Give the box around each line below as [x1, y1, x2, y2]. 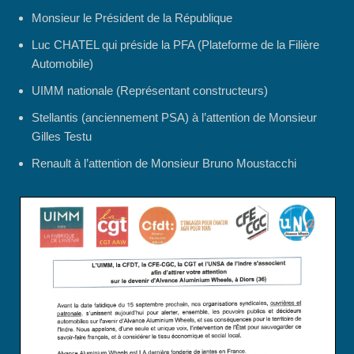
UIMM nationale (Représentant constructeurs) [32, 84, 268, 98]
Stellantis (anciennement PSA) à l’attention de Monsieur [32, 111, 317, 125]
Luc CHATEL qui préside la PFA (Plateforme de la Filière [32, 38, 319, 52]
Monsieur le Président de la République [32, 11, 232, 25]
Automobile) [32, 57, 93, 71]
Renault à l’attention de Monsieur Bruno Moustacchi [32, 156, 296, 171]
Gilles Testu [32, 130, 92, 144]
